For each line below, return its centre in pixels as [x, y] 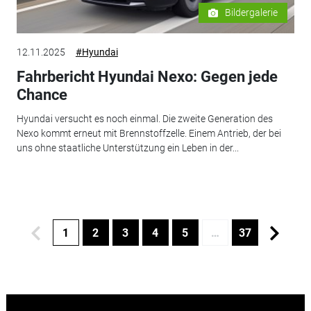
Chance [42, 95]
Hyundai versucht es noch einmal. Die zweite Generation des [144, 118]
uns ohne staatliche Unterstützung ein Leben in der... [127, 148]
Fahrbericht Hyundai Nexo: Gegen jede [147, 77]
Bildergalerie [252, 13]
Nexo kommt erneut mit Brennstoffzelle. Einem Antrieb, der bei [149, 133]
